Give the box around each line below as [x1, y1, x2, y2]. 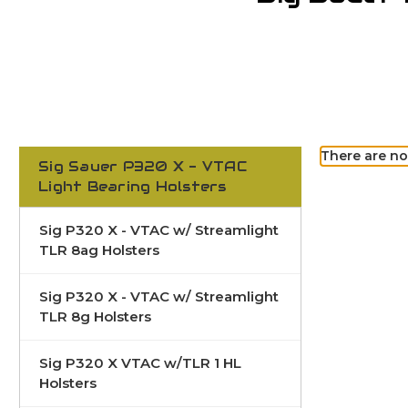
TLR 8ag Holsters [39, 240, 159, 259]
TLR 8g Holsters [39, 307, 151, 325]
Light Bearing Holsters [38, 177, 227, 195]
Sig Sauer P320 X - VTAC [38, 157, 247, 175]
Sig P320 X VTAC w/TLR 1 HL [39, 353, 241, 372]
